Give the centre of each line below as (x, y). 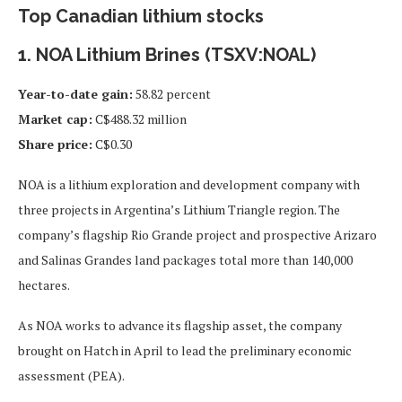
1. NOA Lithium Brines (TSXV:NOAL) (167, 54)
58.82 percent (172, 93)
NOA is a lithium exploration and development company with (189, 184)
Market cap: (55, 118)
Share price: (55, 144)
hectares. (44, 284)
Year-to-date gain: (75, 93)
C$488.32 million (140, 118)
